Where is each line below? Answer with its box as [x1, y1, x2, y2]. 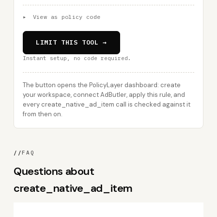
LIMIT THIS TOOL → [36, 38, 108, 46]
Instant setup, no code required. [23, 55, 131, 62]
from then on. [23, 110, 62, 118]
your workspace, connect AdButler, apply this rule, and [23, 91, 185, 99]
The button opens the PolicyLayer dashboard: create [23, 81, 181, 89]
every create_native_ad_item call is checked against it [23, 100, 190, 108]
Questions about [14, 164, 94, 178]
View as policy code [29, 13, 101, 20]
